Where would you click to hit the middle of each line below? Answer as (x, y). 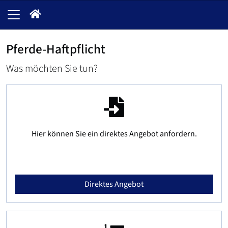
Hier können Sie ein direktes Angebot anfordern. (114, 134)
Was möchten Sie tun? (52, 69)
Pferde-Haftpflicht (56, 49)
